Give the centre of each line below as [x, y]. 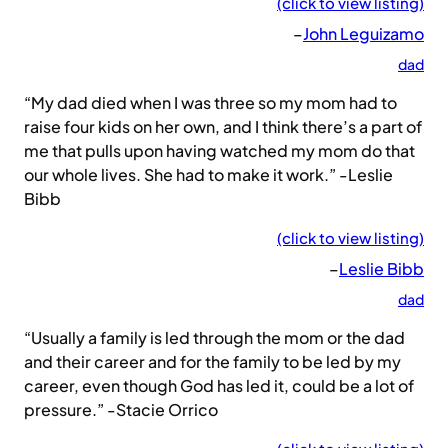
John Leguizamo [363, 34]
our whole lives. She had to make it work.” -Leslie [208, 175]
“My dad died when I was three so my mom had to [210, 103]
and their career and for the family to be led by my [212, 362]
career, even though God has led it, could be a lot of [219, 386]
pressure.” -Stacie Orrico [121, 410]
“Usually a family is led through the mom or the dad [214, 338]
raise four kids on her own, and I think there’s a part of [223, 127]
